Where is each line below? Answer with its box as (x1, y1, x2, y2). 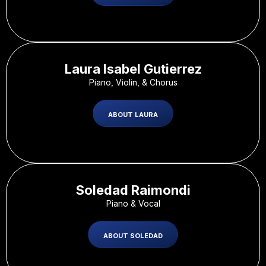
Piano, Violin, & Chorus (88, 77, 178, 87)
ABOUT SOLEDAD (103, 231, 163, 240)
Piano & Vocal (106, 198, 160, 208)
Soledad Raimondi (75, 182, 191, 198)
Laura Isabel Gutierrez (64, 61, 202, 77)
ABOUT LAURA (108, 110, 158, 119)
